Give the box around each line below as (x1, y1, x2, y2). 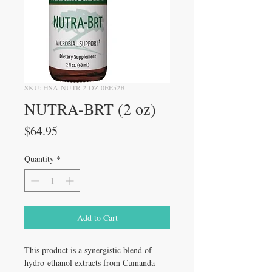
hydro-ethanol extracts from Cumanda (24, 256, 155, 268)
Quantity (24, 152, 54, 165)
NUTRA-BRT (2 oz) (24, 98, 156, 119)
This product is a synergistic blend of (24, 243, 152, 256)
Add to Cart (76, 211, 118, 223)
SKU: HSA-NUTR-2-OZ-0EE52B (24, 82, 125, 92)
